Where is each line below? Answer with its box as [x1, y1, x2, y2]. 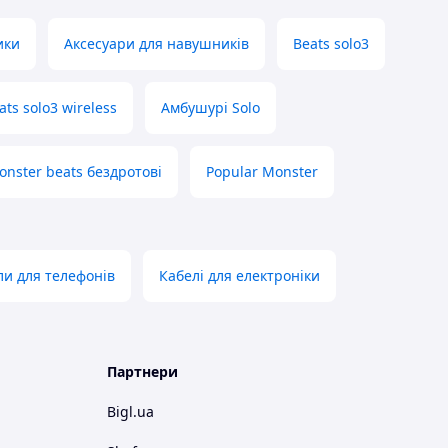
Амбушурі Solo [161, 98, 260, 118]
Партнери [107, 362, 178, 382]
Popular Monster [206, 162, 318, 182]
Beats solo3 [293, 34, 369, 54]
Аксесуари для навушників [64, 34, 249, 54]
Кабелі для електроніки [159, 266, 320, 286]
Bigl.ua [107, 402, 154, 422]
